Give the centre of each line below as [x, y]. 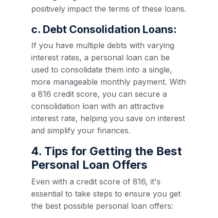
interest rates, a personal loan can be [100, 57]
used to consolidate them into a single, [102, 70]
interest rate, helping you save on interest [108, 118]
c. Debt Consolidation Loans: [104, 29]
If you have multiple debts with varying [103, 45]
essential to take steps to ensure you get [106, 194]
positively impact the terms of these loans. [109, 9]
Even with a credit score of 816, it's [96, 182]
